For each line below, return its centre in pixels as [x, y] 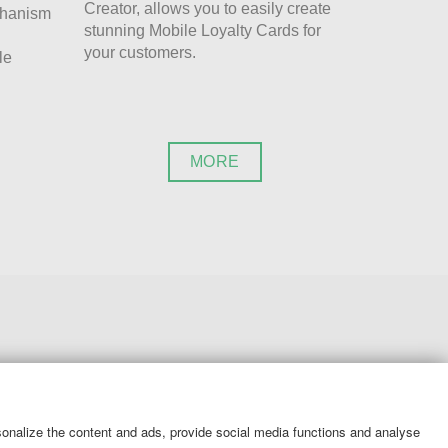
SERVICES [166, 424]
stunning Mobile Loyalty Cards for [202, 30]
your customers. [139, 52]
